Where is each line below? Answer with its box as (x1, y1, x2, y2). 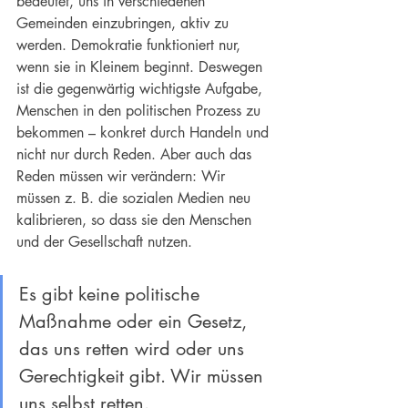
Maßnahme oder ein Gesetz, (19, 310, 252, 334)
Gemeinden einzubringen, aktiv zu (16, 14, 233, 34)
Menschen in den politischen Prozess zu (16, 101, 265, 121)
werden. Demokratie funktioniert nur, (16, 36, 245, 56)
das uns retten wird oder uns (19, 337, 250, 362)
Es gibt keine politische (19, 282, 205, 307)
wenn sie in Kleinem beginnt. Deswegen (16, 57, 267, 77)
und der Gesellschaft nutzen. (16, 232, 192, 252)
